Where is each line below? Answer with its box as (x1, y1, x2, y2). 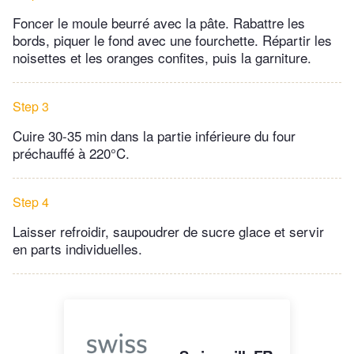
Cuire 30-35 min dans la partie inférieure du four (13, 126, 296, 146)
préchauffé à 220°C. (13, 143, 130, 164)
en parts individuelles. (13, 239, 142, 259)
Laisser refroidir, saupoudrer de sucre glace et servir (13, 221, 324, 242)
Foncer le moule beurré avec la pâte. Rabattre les (13, 13, 305, 33)
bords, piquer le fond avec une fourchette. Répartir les (13, 30, 332, 51)
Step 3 (13, 97, 49, 116)
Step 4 (13, 193, 49, 212)
